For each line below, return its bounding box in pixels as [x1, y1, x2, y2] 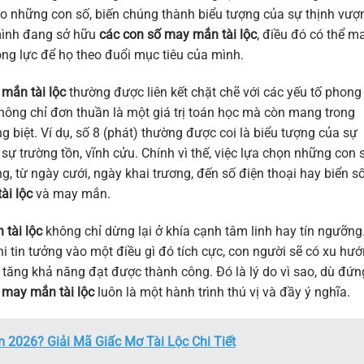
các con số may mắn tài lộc [99, 26, 257, 42]
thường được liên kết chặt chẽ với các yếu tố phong [66, 84, 362, 100]
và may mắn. [32, 185, 110, 201]
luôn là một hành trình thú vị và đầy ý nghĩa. [94, 284, 350, 300]
